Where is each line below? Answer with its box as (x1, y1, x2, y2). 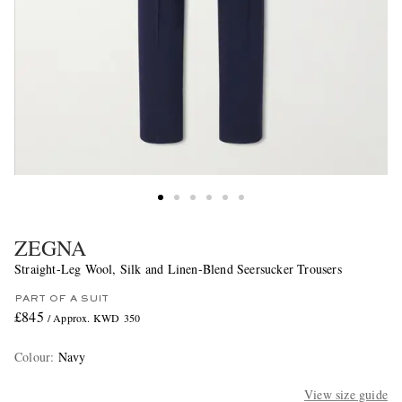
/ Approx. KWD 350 (47, 310, 141, 326)
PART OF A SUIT (14, 294, 109, 304)
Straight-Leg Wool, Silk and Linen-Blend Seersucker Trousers (14, 260, 342, 278)
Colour (14, 348, 51, 366)
